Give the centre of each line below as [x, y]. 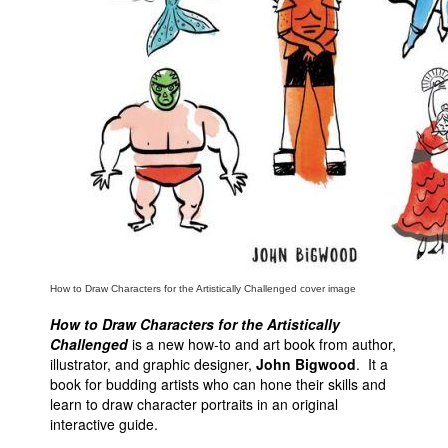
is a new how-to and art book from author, [262, 344]
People [56, 28]
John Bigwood [306, 364]
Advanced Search [74, 194]
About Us [63, 60]
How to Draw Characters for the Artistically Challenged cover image [203, 289]
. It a [372, 364]
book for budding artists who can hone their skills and [218, 384]
